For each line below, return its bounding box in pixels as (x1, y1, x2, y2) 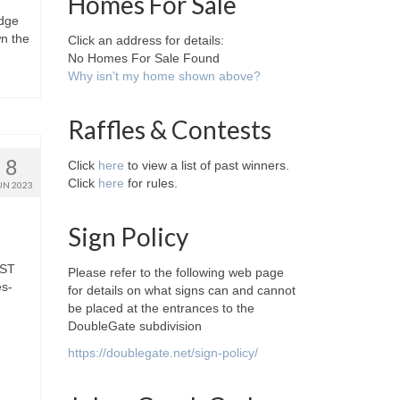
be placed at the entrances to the (68, 301, 254, 315)
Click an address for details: (68, 33, 224, 47)
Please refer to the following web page (68, 265, 284, 279)
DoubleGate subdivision (68, 319, 202, 333)
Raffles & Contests (68, 114, 271, 145)
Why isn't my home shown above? (68, 69, 261, 83)
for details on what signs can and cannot (68, 283, 296, 297)
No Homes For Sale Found (68, 51, 220, 65)
